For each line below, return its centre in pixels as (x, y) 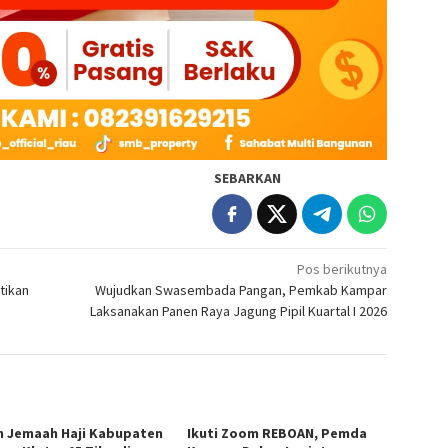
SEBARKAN (248, 177)
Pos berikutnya (342, 268)
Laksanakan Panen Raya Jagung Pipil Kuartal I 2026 (239, 310)
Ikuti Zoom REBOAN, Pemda (277, 432)
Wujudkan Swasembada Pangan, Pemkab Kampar (241, 289)
